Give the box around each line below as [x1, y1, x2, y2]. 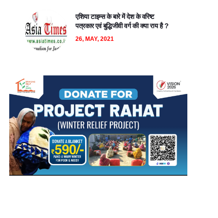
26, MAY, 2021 [75, 36, 114, 42]
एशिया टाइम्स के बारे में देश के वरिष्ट [75, 13, 154, 20]
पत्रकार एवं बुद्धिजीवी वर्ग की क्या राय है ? [75, 22, 168, 30]
